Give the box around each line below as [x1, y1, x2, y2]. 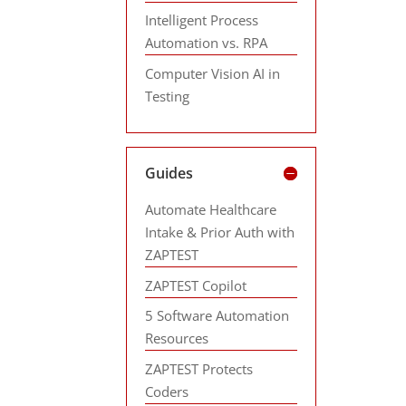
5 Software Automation [145, 306, 290, 324]
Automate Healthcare [145, 200, 277, 218]
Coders [145, 382, 189, 401]
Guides [145, 163, 194, 183]
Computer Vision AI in [145, 63, 281, 82]
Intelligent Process [145, 11, 259, 29]
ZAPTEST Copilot [145, 275, 247, 295]
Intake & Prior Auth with [145, 223, 295, 241]
